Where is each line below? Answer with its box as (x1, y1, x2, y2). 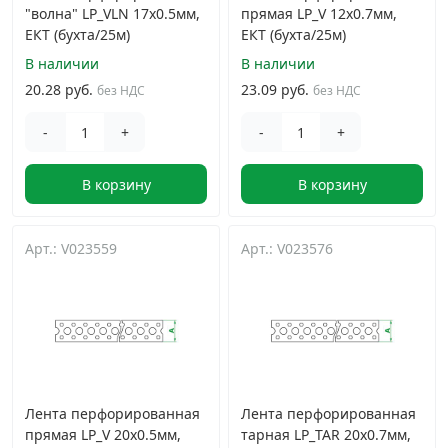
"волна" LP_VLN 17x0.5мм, (25, 4, 200, 23)
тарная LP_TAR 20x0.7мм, (241, 425, 411, 444)
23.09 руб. (241, 79, 309, 99)
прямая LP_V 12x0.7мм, (241, 4, 397, 23)
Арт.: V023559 (25, 239, 117, 258)
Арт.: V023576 (241, 239, 333, 258)
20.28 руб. (25, 79, 93, 99)
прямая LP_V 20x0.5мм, (25, 425, 181, 444)
